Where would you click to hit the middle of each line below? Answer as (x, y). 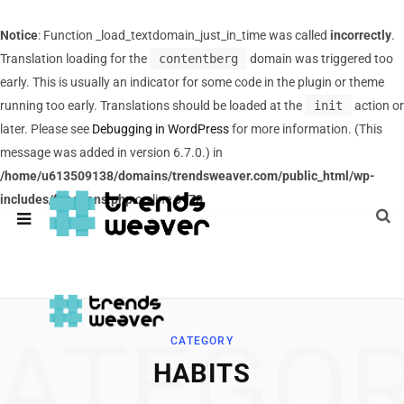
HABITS (202, 373)
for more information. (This (306, 129)
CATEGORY (202, 341)
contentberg (198, 59)
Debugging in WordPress (161, 129)
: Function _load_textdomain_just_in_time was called (184, 35)
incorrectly (361, 35)
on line (153, 199)
